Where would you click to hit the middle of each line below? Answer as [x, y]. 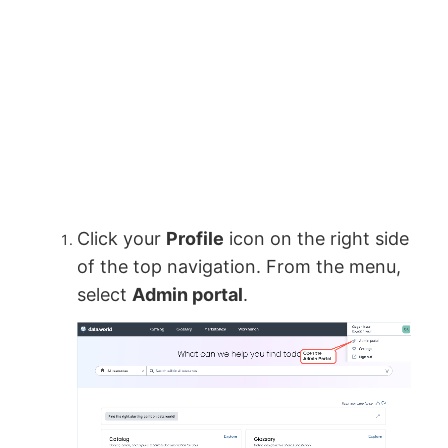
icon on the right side [317, 238]
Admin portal [188, 294]
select [105, 294]
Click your [122, 238]
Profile [195, 238]
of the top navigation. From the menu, [239, 266]
